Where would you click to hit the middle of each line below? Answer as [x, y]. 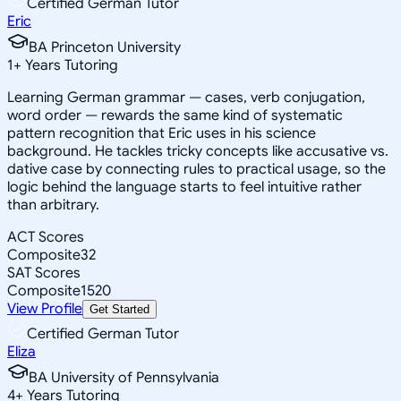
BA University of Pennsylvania [124, 377]
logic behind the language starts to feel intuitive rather [184, 187]
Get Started [119, 309]
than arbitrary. [53, 205]
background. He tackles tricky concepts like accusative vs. [198, 151]
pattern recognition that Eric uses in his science [162, 133]
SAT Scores [44, 273]
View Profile [45, 308]
